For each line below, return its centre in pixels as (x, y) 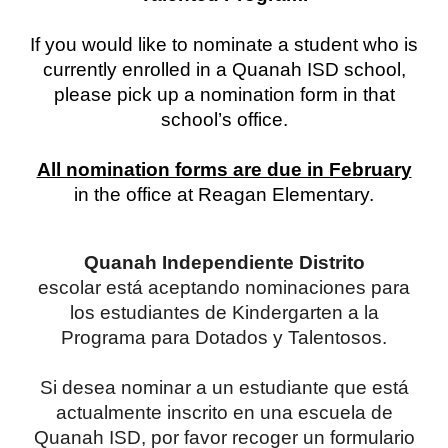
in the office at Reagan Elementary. (224, 194)
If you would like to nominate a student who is (224, 44)
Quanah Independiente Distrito (224, 262)
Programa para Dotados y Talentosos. (224, 337)
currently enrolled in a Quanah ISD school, (224, 69)
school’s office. (224, 119)
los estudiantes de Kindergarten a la (224, 312)
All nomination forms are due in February (224, 169)
